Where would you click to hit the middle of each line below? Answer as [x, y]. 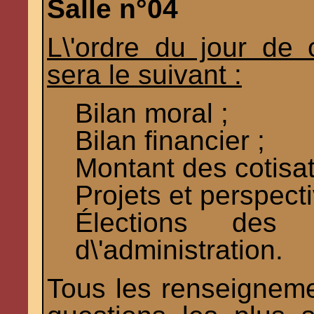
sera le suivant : [144, 75]
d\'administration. [179, 250]
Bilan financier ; [170, 141]
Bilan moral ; [152, 114]
